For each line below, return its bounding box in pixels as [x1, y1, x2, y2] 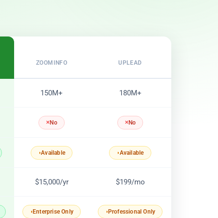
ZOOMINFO [36, 59, 68, 67]
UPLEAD [118, 59, 142, 67]
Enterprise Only [33, 208, 74, 216]
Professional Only [108, 208, 156, 216]
